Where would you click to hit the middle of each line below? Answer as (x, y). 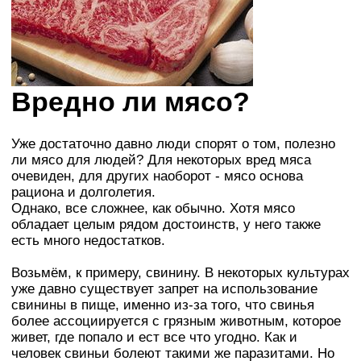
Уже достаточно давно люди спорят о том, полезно (173, 143)
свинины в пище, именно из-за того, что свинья (163, 305)
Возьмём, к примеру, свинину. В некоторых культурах (180, 272)
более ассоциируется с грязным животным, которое (176, 321)
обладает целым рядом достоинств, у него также (166, 224)
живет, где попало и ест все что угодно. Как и (154, 337)
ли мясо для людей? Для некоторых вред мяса (161, 160)
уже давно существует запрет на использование (164, 288)
